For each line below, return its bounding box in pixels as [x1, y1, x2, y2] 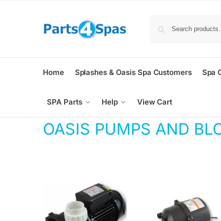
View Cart [137, 97, 173, 107]
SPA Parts [47, 97, 82, 107]
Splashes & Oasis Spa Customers [74, 68, 192, 77]
